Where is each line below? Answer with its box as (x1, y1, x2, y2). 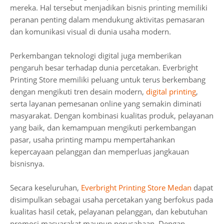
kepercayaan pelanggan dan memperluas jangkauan (10, 146, 189, 156)
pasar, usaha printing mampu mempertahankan (10, 134, 175, 144)
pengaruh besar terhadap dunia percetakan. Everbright (10, 62, 198, 72)
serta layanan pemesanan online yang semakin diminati (10, 98, 201, 108)
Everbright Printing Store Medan (81, 182, 191, 192)
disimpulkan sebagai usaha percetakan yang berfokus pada (10, 194, 213, 204)
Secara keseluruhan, (10, 182, 81, 192)
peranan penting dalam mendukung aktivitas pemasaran (10, 14, 204, 24)
